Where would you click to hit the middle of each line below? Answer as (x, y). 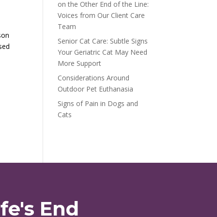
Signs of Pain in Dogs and (98, 103)
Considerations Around (94, 77)
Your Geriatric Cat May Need (103, 52)
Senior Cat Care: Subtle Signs (103, 41)
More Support (80, 63)
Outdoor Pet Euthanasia (96, 89)
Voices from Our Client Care (101, 15)
